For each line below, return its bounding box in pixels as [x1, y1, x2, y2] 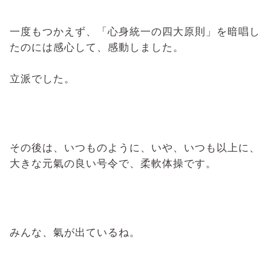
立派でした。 [10, 72, 75, 85]
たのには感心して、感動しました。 [10, 41, 184, 53]
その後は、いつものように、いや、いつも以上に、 [10, 141, 260, 154]
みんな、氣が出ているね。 [10, 226, 140, 238]
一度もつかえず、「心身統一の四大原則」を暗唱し [10, 25, 260, 38]
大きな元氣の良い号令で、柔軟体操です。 [10, 157, 217, 169]
